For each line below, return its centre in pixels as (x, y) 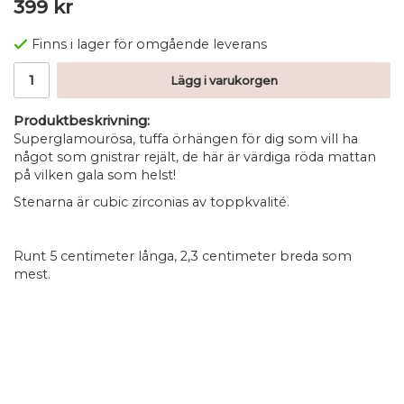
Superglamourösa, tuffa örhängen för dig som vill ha (186, 139)
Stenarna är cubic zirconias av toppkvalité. (153, 202)
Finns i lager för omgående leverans (149, 45)
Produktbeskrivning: (82, 121)
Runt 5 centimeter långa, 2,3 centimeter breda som (183, 257)
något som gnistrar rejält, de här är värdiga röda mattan (195, 157)
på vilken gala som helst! (95, 175)
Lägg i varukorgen (224, 81)
